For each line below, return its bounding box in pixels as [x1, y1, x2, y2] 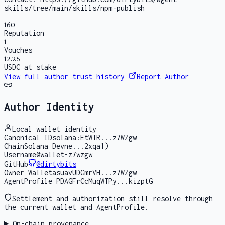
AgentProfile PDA [4, 177, 68, 186]
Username [4, 150, 36, 159]
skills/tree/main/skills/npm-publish [4, 4, 145, 13]
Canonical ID [4, 133, 52, 142]
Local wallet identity [12, 125, 96, 134]
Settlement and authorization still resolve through [12, 194, 213, 203]
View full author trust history [4, 72, 125, 81]
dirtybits [40, 160, 76, 169]
